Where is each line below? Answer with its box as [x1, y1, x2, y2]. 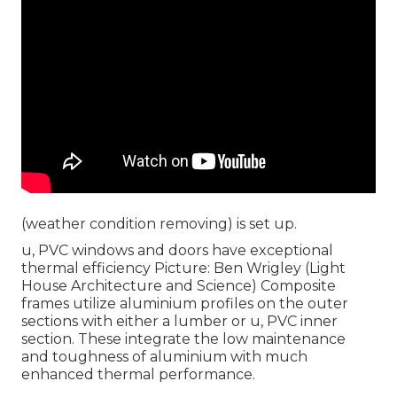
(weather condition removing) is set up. [21, 215, 297, 233]
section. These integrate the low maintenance [21, 331, 346, 348]
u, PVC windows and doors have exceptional [21, 242, 333, 260]
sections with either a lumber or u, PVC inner [21, 313, 338, 331]
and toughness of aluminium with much [21, 348, 307, 366]
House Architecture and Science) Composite [21, 277, 336, 295]
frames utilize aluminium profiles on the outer [21, 295, 348, 313]
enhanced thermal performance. [21, 366, 255, 384]
